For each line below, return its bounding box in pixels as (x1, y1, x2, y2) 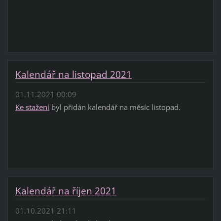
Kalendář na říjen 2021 (15, 184, 116, 197)
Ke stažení (15, 102, 49, 112)
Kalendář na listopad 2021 (15, 68, 132, 81)
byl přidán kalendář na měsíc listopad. (49, 102, 181, 112)
